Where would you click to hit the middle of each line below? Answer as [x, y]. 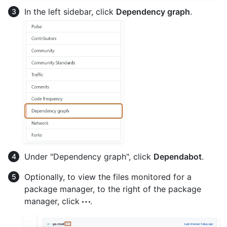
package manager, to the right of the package [113, 189]
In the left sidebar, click [70, 11]
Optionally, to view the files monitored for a [108, 177]
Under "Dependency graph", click [89, 156]
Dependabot [178, 156]
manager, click [53, 201]
